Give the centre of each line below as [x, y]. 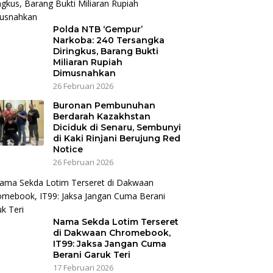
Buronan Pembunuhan [104, 106]
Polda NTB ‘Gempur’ [97, 30]
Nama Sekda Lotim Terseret [115, 222]
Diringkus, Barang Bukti [105, 51]
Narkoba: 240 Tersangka [108, 41]
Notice [68, 150]
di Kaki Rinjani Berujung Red [116, 139]
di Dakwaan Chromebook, [112, 233]
